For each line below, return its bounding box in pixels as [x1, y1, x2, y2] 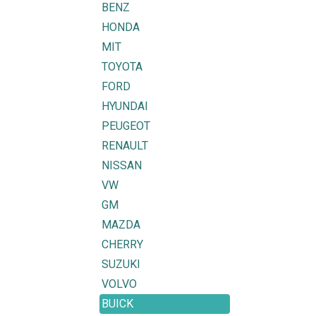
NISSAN [102, 159, 142, 172]
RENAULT [102, 139, 148, 152]
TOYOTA [102, 60, 142, 73]
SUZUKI [102, 257, 140, 271]
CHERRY [102, 238, 143, 251]
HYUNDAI [102, 99, 148, 113]
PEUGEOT [102, 119, 150, 133]
